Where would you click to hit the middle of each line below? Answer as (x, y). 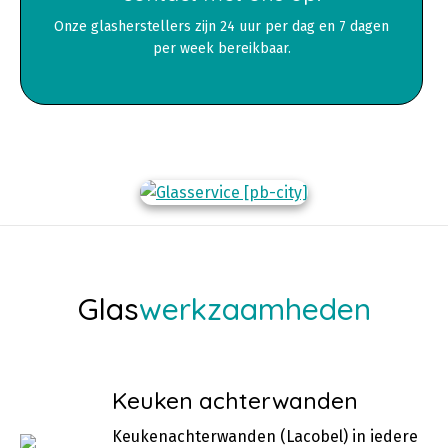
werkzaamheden (254, 309)
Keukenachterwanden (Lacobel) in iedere (265, 436)
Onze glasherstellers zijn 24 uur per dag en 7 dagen (222, 26)
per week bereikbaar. (221, 48)
